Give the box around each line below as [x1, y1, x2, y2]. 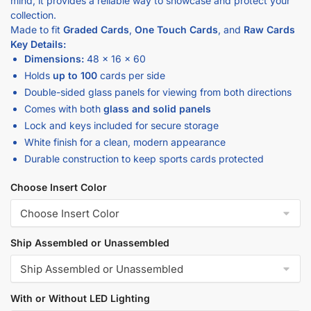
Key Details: [10, 20, 66, 33]
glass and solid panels [101, 85, 211, 97]
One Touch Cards [135, 6, 218, 18]
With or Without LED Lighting [10, 274, 150, 287]
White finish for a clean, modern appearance [24, 118, 226, 131]
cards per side [97, 51, 165, 64]
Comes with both [24, 85, 101, 97]
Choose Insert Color [10, 163, 107, 176]
